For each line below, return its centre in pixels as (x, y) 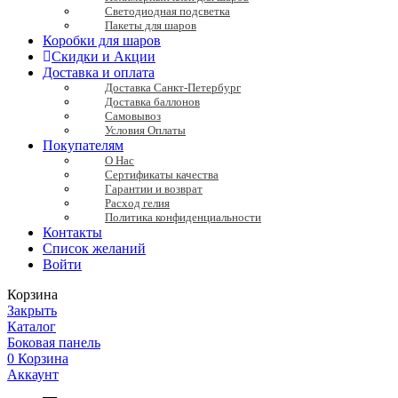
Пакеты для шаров (151, 25)
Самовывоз (133, 115)
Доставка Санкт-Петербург (173, 87)
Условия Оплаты (145, 130)
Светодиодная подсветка (167, 11)
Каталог (32, 326)
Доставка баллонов (152, 101)
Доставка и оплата (99, 72)
